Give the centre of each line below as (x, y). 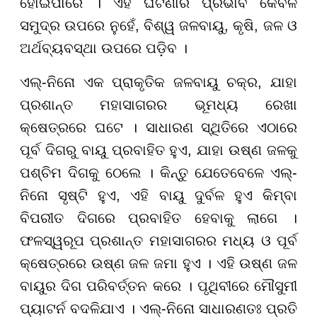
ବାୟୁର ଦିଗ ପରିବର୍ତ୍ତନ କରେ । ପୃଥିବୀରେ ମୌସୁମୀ (158, 286)
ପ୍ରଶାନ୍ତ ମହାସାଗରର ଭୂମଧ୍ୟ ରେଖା (158, 105)
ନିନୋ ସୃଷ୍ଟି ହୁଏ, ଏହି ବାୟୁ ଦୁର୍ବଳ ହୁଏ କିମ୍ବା (158, 196)
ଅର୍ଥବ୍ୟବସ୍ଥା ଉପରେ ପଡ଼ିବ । (104, 48)
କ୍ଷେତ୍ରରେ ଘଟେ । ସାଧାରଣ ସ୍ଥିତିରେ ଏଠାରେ (158, 128)
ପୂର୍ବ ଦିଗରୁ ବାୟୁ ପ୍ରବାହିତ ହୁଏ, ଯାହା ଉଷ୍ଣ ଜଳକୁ (158, 150)
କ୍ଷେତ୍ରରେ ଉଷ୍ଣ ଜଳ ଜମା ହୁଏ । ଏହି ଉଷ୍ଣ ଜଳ (158, 264)
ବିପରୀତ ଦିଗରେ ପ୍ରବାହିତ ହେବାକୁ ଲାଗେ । (158, 218)
